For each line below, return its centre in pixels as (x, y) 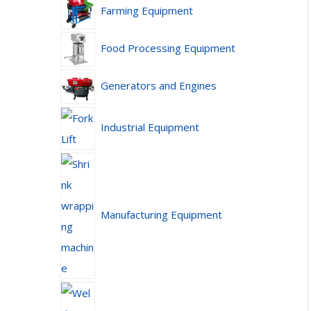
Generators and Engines (158, 86)
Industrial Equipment (150, 127)
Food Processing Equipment (168, 48)
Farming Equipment (146, 11)
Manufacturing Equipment (161, 215)
